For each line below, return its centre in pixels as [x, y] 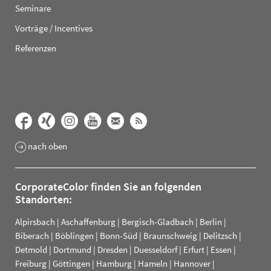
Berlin [211, 222]
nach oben [47, 146]
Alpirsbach [35, 222]
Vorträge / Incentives [54, 28]
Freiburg [31, 264]
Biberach [32, 236]
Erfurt [194, 250]
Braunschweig [170, 236]
